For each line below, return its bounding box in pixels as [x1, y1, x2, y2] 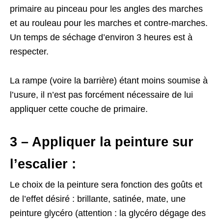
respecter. [10, 47, 49, 57]
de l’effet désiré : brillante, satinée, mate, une [10, 194, 186, 204]
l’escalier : [10, 157, 76, 172]
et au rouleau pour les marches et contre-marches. [10, 18, 208, 28]
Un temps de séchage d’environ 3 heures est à [10, 32, 192, 43]
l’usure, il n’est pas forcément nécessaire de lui [10, 90, 193, 100]
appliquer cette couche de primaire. [10, 104, 148, 114]
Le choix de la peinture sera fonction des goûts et [10, 180, 202, 190]
